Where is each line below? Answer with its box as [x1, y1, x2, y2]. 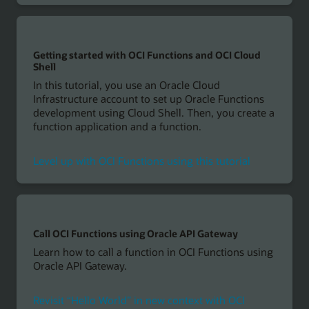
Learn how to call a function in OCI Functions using [32, 245, 273, 259]
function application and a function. [32, 119, 201, 134]
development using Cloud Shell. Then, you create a [32, 106, 275, 120]
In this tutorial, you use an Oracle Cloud [32, 78, 220, 92]
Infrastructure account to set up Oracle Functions [32, 92, 264, 106]
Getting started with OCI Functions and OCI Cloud [32, 48, 261, 61]
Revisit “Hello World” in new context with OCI [32, 293, 245, 308]
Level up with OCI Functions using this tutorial [32, 153, 250, 168]
